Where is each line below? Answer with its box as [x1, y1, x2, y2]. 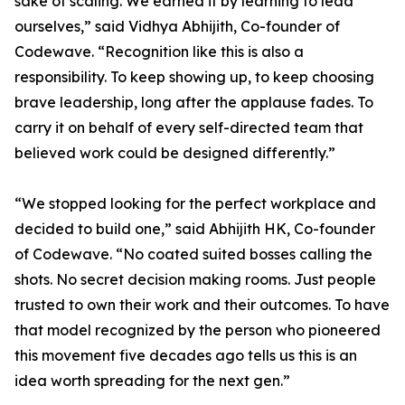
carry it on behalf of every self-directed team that [14, 118, 363, 137]
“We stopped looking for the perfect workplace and [14, 194, 376, 213]
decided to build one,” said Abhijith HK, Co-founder [14, 220, 375, 239]
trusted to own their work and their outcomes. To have [14, 296, 390, 315]
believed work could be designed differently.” [14, 144, 335, 163]
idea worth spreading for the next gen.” [14, 372, 290, 391]
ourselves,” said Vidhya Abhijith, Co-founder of [14, 17, 340, 36]
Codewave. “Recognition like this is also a [14, 42, 304, 61]
